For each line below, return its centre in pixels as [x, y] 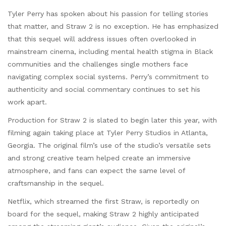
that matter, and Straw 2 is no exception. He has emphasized [113, 26]
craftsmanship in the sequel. [56, 183]
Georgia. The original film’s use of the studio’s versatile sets [109, 146]
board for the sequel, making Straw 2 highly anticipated [103, 214]
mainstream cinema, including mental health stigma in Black [110, 51]
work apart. [27, 102]
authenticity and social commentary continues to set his [104, 89]
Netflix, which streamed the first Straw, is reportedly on [103, 202]
